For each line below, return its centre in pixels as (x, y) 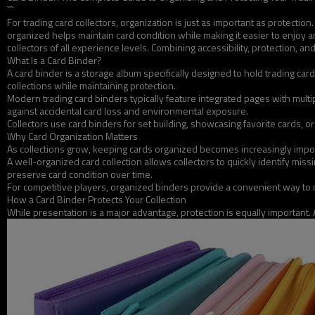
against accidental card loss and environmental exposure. (128, 111)
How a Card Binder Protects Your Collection (97, 199)
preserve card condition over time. (80, 174)
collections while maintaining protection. (91, 85)
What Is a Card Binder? (54, 60)
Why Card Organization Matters (72, 136)
